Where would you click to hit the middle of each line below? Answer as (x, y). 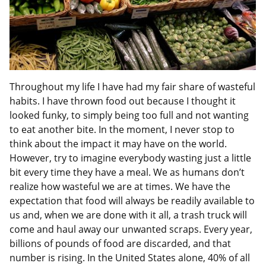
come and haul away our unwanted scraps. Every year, (131, 229)
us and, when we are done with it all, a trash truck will (128, 215)
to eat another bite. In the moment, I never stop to (122, 130)
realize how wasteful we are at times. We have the (120, 187)
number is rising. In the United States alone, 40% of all (130, 258)
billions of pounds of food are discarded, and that (120, 244)
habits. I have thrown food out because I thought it (123, 101)
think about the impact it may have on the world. (118, 144)
